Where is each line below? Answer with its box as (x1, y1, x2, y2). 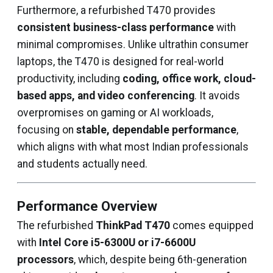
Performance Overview (17, 199, 160, 214)
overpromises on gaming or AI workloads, (17, 107, 213, 119)
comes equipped (170, 219, 253, 232)
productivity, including (17, 73, 122, 85)
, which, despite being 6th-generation (74, 253, 247, 266)
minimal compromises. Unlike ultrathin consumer (17, 38, 249, 51)
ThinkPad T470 (96, 219, 170, 232)
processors (17, 253, 74, 266)
